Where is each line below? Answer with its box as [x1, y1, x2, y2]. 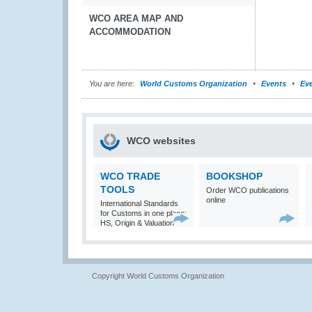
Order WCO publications [206, 186, 289, 194]
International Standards [100, 199, 178, 208]
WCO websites [127, 135, 196, 146]
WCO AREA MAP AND [89, 13, 183, 24]
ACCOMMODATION [89, 26, 171, 37]
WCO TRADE [100, 171, 160, 182]
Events [261, 79, 286, 88]
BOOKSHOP [206, 171, 263, 182]
